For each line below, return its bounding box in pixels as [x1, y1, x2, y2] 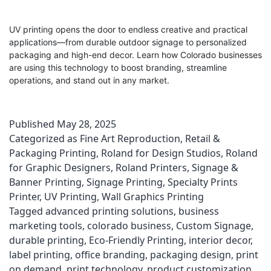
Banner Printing [9, 175, 82, 189]
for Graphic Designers [9, 161, 111, 174]
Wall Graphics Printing [102, 190, 204, 203]
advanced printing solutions [45, 204, 174, 218]
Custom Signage [176, 219, 251, 232]
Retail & [185, 132, 220, 145]
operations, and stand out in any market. [9, 75, 169, 85]
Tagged [9, 204, 45, 218]
